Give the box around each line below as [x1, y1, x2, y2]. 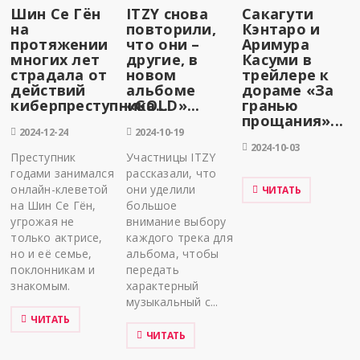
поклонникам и [10, 262, 96, 278]
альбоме [126, 80, 196, 100]
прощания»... [242, 111, 344, 131]
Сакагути [242, 4, 314, 24]
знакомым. [10, 278, 71, 294]
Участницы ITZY [126, 149, 216, 166]
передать [126, 262, 179, 278]
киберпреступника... [10, 96, 169, 116]
